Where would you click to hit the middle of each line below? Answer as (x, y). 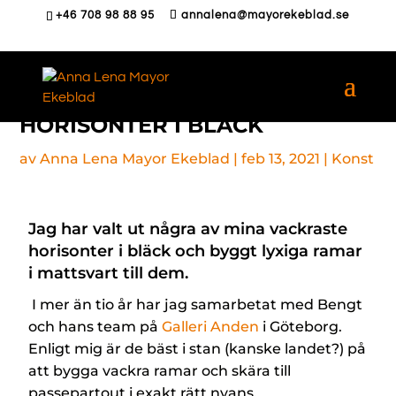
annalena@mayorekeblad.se (266, 15)
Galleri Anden (211, 327)
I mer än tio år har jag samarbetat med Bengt (196, 305)
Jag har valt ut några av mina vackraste (188, 229)
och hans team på (95, 327)
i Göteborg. (301, 327)
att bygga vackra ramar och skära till (160, 371)
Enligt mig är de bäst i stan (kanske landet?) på (198, 349)
